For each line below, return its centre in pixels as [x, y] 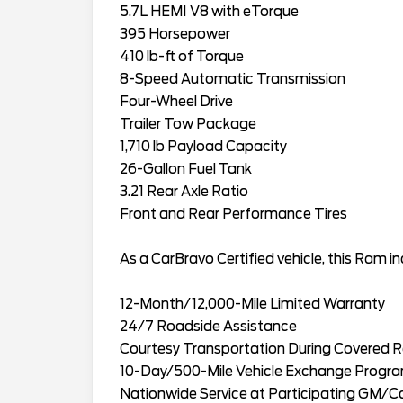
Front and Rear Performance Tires [233, 214]
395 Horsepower [175, 34]
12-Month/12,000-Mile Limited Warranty [252, 304]
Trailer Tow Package [188, 124]
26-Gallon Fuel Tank [186, 169]
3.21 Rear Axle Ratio [184, 191]
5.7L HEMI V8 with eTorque [209, 11]
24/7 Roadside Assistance [208, 326]
